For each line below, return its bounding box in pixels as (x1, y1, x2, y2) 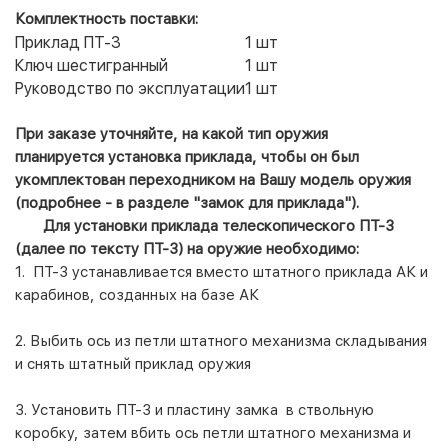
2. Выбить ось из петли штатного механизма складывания (15, 331, 431, 350)
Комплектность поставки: (15, 9, 198, 28)
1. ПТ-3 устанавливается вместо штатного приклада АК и (15, 262, 428, 281)
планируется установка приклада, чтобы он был (15, 147, 359, 166)
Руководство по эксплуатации (15, 78, 245, 98)
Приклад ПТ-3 (15, 32, 121, 52)
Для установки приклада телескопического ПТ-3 (15, 216, 394, 235)
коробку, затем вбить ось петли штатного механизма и (15, 423, 411, 442)
